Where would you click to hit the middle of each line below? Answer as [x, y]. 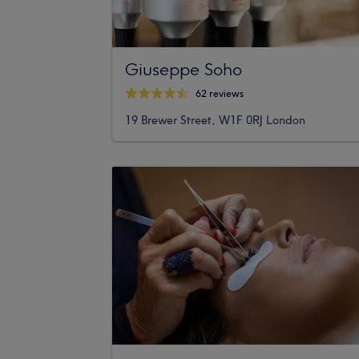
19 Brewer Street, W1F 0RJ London [215, 120]
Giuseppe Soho [184, 69]
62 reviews [220, 94]
